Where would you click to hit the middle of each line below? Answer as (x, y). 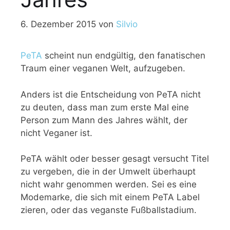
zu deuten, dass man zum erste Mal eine (105, 107)
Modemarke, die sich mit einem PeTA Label (110, 197)
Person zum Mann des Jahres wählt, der (104, 120)
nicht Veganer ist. (56, 133)
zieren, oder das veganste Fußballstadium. (109, 210)
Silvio (127, 24)
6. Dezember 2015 (58, 24)
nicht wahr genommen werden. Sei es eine (109, 185)
